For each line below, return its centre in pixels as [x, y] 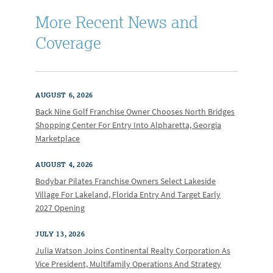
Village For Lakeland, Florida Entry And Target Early [128, 194]
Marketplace [58, 138]
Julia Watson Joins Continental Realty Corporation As [133, 250]
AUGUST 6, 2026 [64, 95]
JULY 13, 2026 [60, 234]
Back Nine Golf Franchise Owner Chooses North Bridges [135, 112]
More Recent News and [117, 22]
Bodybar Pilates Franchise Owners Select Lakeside [126, 181]
